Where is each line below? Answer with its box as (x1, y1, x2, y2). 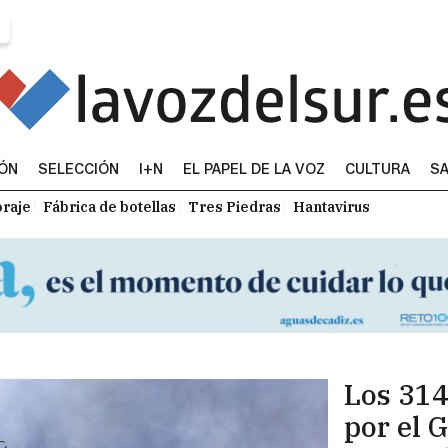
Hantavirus (293, 197, 370, 216)
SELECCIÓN (38, 161, 119, 178)
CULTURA (345, 161, 410, 178)
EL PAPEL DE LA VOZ (183, 161, 325, 178)
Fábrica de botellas (43, 197, 176, 216)
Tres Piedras (188, 197, 281, 216)
